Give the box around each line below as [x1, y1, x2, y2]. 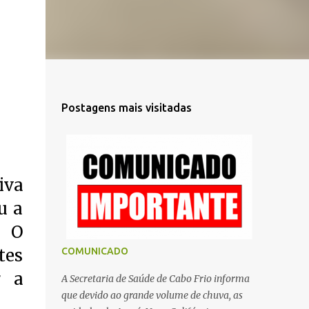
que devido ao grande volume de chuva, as [61, 289, 243, 301]
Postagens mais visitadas [61, 101, 192, 114]
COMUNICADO [61, 246, 128, 257]
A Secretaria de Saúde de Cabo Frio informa [61, 272, 250, 285]
